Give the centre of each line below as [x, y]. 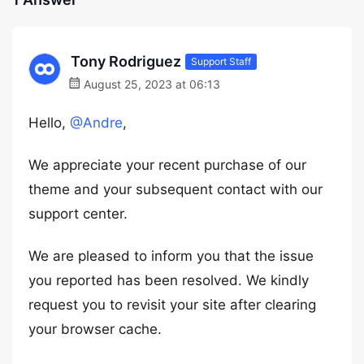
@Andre [96, 123]
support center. [78, 214]
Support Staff [221, 61]
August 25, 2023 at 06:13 [150, 84]
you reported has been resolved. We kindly [169, 280]
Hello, [49, 123]
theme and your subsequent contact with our [175, 189]
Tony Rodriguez [126, 61]
